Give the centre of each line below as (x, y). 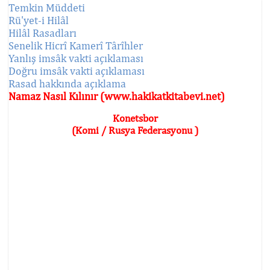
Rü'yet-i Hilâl (39, 20)
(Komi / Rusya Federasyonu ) (135, 130)
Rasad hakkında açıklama (67, 83)
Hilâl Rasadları (42, 33)
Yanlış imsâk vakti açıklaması (76, 58)
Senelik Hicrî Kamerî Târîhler (76, 45)
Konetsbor (135, 118)
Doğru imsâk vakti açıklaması (77, 71)
